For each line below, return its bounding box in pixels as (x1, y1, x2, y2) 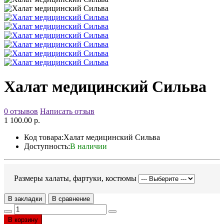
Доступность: (24, 141, 70, 150)
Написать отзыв (40, 106, 94, 115)
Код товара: (24, 132, 63, 141)
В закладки (8, 194, 42, 202)
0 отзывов (4, 106, 38, 115)
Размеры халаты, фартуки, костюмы (14, 173, 136, 182)
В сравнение (52, 194, 90, 202)
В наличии (70, 141, 107, 150)
